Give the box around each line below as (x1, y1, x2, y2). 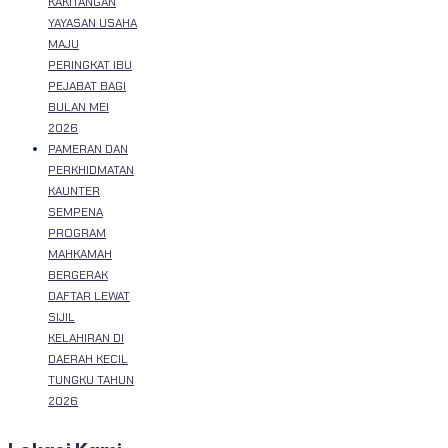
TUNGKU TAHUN (48, 371, 134, 388)
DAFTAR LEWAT (48, 287, 130, 304)
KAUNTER (48, 182, 100, 199)
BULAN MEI (48, 98, 109, 115)
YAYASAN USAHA (48, 14, 137, 31)
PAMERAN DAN (48, 140, 128, 157)
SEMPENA (48, 203, 103, 220)
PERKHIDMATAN (48, 161, 134, 178)
